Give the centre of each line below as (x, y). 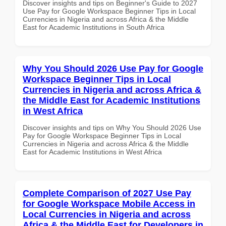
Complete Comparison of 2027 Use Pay (107, 193)
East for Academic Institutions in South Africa (94, 27)
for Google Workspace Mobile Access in (109, 204)
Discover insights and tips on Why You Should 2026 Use (112, 127)
